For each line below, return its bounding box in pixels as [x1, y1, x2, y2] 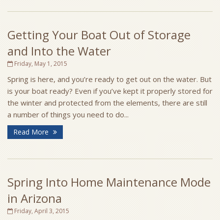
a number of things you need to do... [7, 110, 129, 119]
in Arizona [7, 190, 62, 206]
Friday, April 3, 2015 [13, 207, 69, 215]
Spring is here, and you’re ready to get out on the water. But [7, 74, 212, 84]
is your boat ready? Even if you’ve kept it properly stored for [7, 86, 213, 96]
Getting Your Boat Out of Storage [7, 27, 191, 43]
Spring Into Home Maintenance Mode [7, 174, 211, 190]
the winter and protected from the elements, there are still [7, 98, 207, 108]
